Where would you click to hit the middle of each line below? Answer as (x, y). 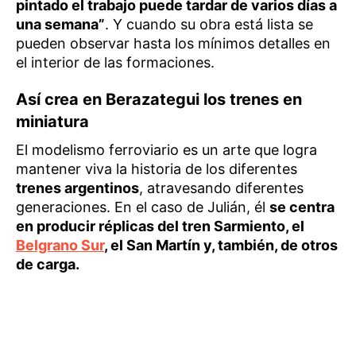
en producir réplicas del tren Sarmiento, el (160, 226)
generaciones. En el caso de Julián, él (143, 207)
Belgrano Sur (60, 245)
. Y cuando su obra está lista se (209, 24)
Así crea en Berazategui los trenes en (159, 99)
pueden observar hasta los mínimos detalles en (173, 43)
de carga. (48, 264)
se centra (302, 207)
